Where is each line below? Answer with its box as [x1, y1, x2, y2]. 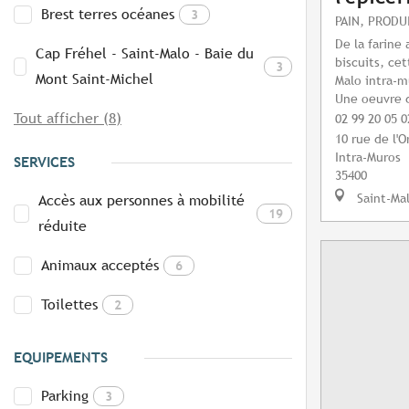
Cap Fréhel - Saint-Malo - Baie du [35, 45, 254, 63]
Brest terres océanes [41, 5, 174, 24]
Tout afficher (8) [14, 110, 121, 128]
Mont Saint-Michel [35, 70, 153, 89]
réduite [37, 217, 87, 236]
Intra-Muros [335, 149, 401, 165]
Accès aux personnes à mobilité [37, 192, 245, 210]
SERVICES [14, 153, 75, 172]
